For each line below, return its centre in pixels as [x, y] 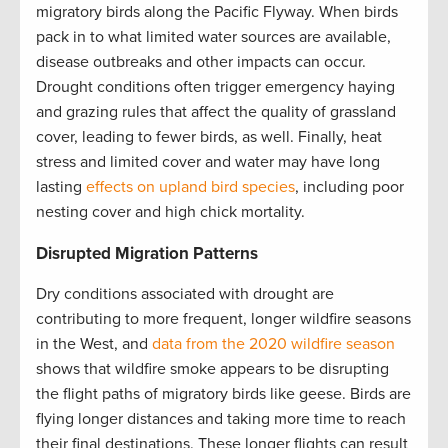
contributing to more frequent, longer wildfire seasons [223, 319]
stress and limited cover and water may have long [208, 162]
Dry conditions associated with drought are [185, 294]
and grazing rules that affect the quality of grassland [216, 112]
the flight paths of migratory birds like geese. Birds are [223, 394]
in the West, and [94, 344]
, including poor [349, 187]
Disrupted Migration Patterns [147, 254]
